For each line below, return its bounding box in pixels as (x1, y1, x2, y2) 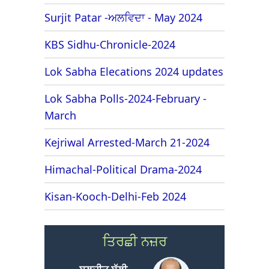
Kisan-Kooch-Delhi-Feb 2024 (44, 189, 186, 204)
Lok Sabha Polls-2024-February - (44, 91, 207, 106)
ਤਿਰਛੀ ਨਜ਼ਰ (102, 231, 167, 250)
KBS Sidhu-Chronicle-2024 (44, 37, 175, 52)
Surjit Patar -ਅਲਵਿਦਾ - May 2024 (44, 10, 202, 25)
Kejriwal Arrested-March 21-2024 (44, 134, 210, 150)
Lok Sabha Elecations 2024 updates (44, 64, 223, 79)
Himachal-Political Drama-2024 (44, 162, 202, 177)
